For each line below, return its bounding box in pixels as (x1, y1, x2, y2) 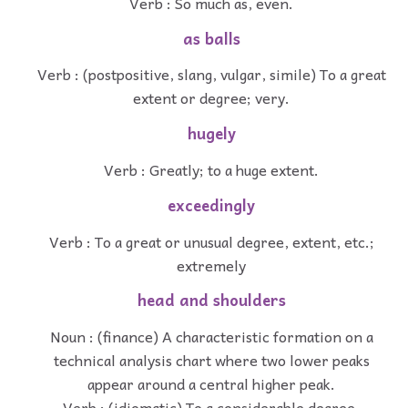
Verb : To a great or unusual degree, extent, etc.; (48, 229, 374, 253)
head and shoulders (137, 288, 286, 313)
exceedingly (168, 192, 255, 218)
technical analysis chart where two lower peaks (53, 348, 370, 372)
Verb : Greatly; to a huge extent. (104, 157, 319, 181)
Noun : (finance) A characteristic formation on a (49, 324, 373, 349)
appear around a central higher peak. (87, 372, 335, 396)
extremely (177, 252, 246, 277)
